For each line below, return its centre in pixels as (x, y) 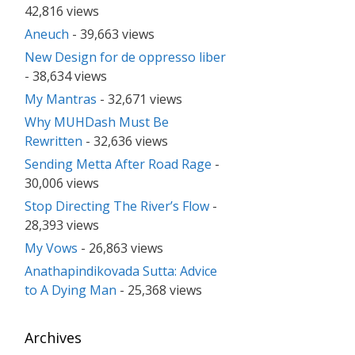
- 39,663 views (112, 34)
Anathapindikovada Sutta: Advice (121, 271)
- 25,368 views (159, 290)
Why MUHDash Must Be (97, 122)
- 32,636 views (125, 141)
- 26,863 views (120, 248)
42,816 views (62, 11)
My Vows (51, 248)
